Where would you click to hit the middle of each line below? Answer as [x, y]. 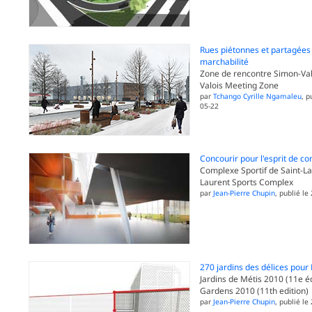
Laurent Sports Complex [246, 182]
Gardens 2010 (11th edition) [254, 291]
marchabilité [224, 62]
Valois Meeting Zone [239, 86]
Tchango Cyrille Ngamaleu [257, 96]
